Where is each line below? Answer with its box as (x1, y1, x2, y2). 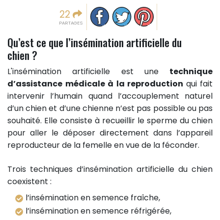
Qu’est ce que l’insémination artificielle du (7, 34, 182, 51)
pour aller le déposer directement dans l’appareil (7, 127, 213, 139)
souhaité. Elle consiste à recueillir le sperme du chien (7, 115, 213, 127)
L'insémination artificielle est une (7, 66, 169, 78)
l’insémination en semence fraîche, (26, 192, 160, 204)
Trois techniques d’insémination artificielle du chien (7, 164, 213, 175)
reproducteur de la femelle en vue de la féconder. (7, 139, 199, 151)
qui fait (186, 78, 213, 90)
